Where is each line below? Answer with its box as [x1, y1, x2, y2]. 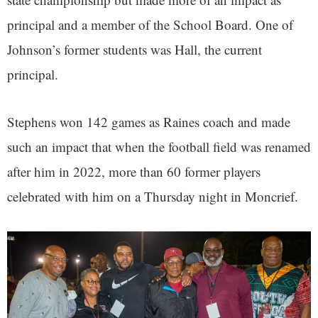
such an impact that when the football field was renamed [7, 138, 311, 156]
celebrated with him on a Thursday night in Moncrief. [7, 187, 298, 206]
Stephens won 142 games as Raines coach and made [7, 113, 290, 131]
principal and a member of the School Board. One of [7, 16, 293, 34]
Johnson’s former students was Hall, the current [7, 40, 262, 59]
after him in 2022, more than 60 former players [7, 163, 261, 181]
